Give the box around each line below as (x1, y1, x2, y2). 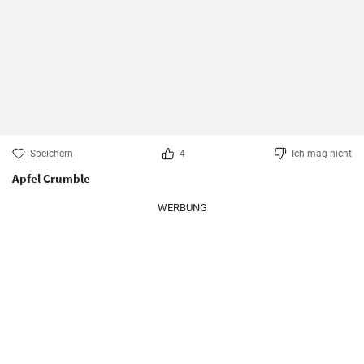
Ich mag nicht (292, 148, 352, 159)
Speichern (30, 148, 73, 159)
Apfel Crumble (12, 171, 90, 186)
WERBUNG (157, 201, 207, 214)
